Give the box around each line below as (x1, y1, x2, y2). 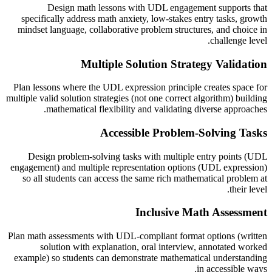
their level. (229, 183, 267, 194)
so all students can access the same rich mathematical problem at (22, 172, 267, 183)
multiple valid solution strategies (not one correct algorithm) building (6, 93, 267, 104)
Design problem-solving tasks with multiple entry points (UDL (28, 151, 267, 161)
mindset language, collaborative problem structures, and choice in (18, 24, 267, 35)
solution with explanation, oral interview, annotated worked (40, 242, 267, 253)
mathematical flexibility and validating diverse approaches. (46, 104, 267, 115)
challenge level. (210, 35, 267, 46)
